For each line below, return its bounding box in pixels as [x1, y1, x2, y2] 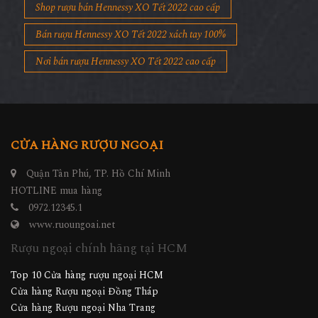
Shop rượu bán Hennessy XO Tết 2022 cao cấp [35, 15, 220, 31]
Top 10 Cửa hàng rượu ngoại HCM [11, 283, 163, 298]
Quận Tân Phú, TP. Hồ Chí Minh [23, 181, 170, 197]
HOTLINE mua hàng [11, 198, 102, 214]
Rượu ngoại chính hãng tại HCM [11, 254, 187, 273]
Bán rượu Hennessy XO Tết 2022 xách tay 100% [35, 42, 226, 57]
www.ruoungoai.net [29, 232, 116, 248]
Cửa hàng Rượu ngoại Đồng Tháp [11, 299, 158, 314]
